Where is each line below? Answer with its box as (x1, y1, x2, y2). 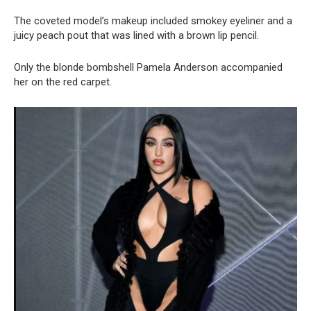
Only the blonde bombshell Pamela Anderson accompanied (14, 61, 283, 74)
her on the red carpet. (14, 76, 112, 89)
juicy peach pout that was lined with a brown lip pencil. (14, 29, 259, 42)
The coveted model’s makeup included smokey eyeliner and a (14, 15, 292, 28)
